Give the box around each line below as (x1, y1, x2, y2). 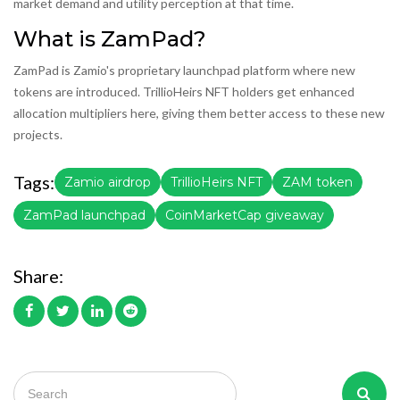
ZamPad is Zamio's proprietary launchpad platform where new (13, 62, 355, 79)
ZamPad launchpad (23, 207, 146, 224)
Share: (13, 265, 63, 287)
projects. (13, 127, 62, 143)
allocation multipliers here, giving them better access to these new (13, 105, 385, 121)
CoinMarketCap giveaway (165, 207, 324, 224)
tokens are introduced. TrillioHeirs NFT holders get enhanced (13, 84, 354, 100)
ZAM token (282, 174, 353, 191)
